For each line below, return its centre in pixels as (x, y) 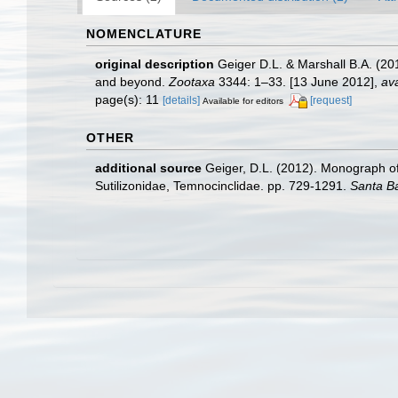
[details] (181, 100)
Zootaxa (192, 81)
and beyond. (132, 81)
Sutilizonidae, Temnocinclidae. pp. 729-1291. (223, 185)
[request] (331, 100)
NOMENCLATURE (144, 33)
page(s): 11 (129, 99)
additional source (148, 167)
